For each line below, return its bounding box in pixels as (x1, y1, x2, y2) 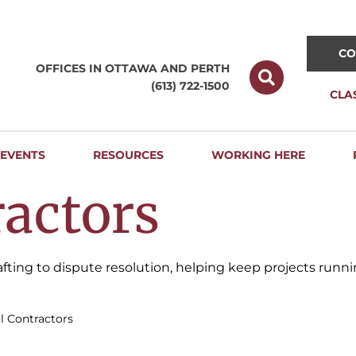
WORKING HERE (211, 148, 306, 162)
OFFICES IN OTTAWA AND (36, 61, 192, 75)
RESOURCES (93, 148, 164, 162)
